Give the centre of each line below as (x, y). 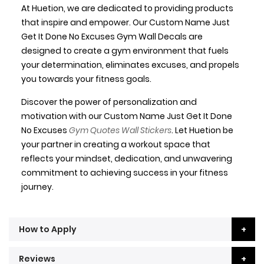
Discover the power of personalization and (109, 102)
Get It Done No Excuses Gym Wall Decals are (112, 37)
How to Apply (48, 230)
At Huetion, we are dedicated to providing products (127, 9)
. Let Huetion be (202, 131)
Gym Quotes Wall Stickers (120, 131)
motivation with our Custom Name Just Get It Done (126, 116)
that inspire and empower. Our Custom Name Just (125, 23)
